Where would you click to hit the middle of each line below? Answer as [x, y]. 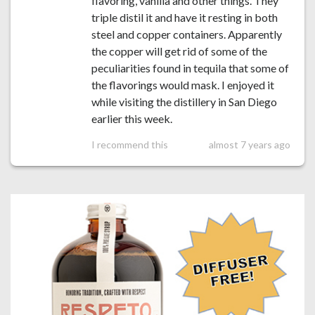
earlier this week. [131, 119]
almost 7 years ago [250, 145]
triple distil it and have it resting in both [184, 18]
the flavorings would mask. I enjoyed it [182, 85]
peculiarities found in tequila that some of [190, 68]
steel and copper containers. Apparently [186, 34]
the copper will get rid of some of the [179, 51]
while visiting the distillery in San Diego [184, 102]
